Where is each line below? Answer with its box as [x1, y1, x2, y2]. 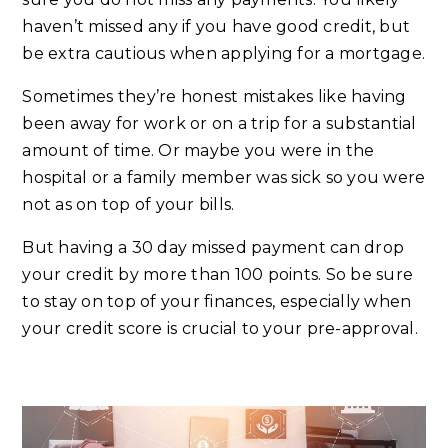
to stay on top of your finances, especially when [22, 292, 412, 312]
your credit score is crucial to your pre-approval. [22, 319, 418, 339]
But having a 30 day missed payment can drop [22, 238, 405, 258]
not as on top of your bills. [22, 195, 235, 215]
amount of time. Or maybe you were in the [22, 141, 375, 161]
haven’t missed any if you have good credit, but [22, 17, 411, 37]
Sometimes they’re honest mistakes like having [22, 87, 407, 107]
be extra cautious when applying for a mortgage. [22, 44, 426, 64]
